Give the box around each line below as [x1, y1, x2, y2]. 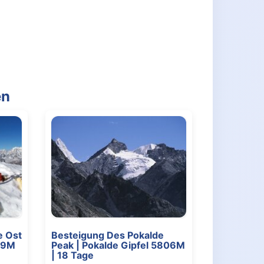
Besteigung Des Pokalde [51, 229, 164, 241]
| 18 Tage [51, 249, 94, 261]
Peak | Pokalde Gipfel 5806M [51, 239, 185, 251]
